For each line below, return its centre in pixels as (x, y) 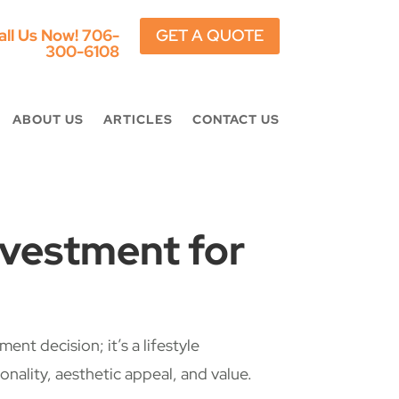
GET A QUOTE (209, 36)
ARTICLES (138, 119)
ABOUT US (48, 119)
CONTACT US (236, 119)
